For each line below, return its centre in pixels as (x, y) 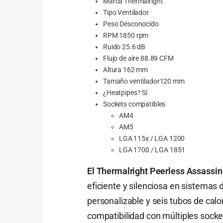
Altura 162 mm (126, 70)
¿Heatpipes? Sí (125, 93)
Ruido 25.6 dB (124, 47)
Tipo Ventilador (126, 13)
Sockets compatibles (134, 104)
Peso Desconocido (131, 24)
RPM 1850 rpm (126, 36)
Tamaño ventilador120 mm (144, 81)
